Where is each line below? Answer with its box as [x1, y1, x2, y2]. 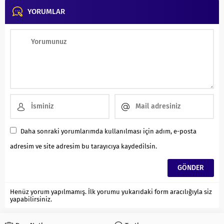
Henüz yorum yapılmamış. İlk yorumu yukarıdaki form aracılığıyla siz [10, 187, 212, 195]
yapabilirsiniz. [10, 195, 52, 203]
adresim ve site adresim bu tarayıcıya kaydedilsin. [10, 142, 157, 150]
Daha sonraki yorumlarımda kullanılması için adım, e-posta [20, 127, 196, 135]
